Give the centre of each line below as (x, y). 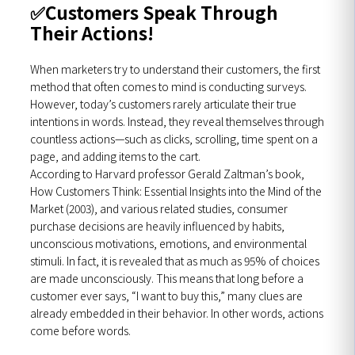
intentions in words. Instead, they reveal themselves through (177, 122)
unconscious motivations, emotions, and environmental (168, 244)
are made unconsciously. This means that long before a (167, 279)
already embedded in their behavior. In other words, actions (177, 313)
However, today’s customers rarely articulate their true (163, 104)
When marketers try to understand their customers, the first (175, 69)
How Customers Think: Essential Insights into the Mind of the (176, 191)
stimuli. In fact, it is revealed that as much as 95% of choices (175, 261)
